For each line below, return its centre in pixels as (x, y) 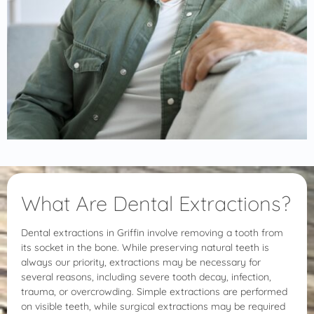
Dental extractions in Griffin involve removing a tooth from (152, 232)
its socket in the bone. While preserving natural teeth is (145, 247)
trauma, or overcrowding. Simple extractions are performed (154, 291)
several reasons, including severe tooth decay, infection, (146, 277)
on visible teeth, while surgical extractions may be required (153, 306)
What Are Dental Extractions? (156, 203)
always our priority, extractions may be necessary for (141, 262)
